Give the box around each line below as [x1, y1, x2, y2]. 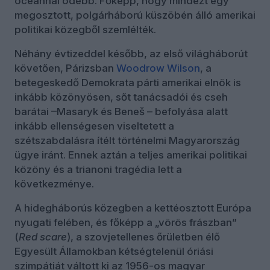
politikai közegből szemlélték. [14, 24, 156, 36]
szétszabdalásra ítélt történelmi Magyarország [14, 134, 240, 147]
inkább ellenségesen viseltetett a [14, 120, 174, 133]
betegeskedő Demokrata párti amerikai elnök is [14, 77, 241, 89]
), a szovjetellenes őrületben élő [67, 231, 220, 243]
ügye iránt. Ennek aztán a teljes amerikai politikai [14, 149, 247, 162]
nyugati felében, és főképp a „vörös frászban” [14, 216, 237, 229]
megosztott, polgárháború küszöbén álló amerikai [14, 9, 256, 22]
